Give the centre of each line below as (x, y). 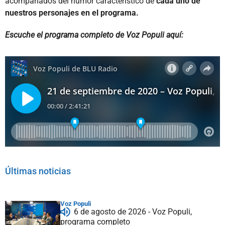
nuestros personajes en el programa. (72, 13)
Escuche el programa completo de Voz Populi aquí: (94, 35)
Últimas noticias (38, 171)
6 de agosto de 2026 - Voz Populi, (133, 211)
